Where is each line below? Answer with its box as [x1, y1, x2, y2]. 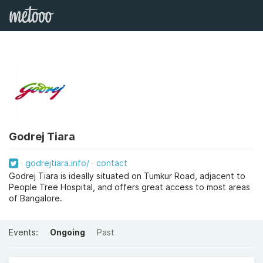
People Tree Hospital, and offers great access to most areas [9, 182, 250, 192]
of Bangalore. [9, 193, 62, 203]
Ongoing [50, 227, 85, 237]
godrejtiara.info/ [25, 158, 89, 168]
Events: [9, 227, 38, 237]
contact [96, 158, 127, 168]
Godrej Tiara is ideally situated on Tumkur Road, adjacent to [9, 171, 245, 181]
